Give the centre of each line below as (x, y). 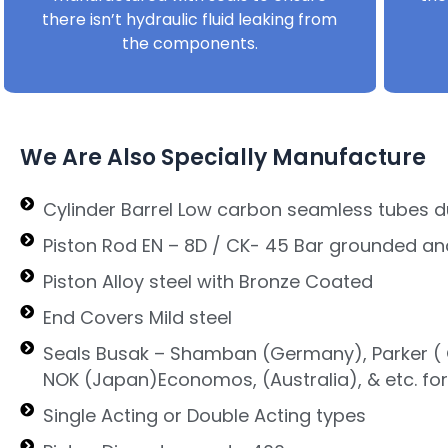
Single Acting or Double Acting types (204, 416)
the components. (189, 43)
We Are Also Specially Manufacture (223, 158)
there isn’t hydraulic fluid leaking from (190, 19)
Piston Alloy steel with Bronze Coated (207, 282)
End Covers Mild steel (137, 318)
